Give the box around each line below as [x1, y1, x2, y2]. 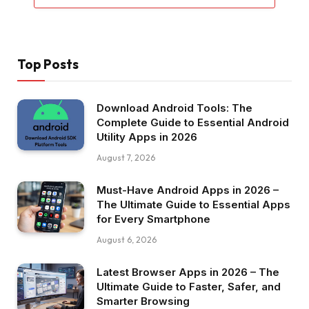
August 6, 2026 [97, 234, 157, 245]
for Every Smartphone [97, 212, 210, 226]
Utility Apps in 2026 [97, 130, 197, 143]
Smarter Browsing [97, 294, 190, 308]
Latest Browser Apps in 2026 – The [97, 265, 279, 279]
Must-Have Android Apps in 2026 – [97, 183, 279, 197]
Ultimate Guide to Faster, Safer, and [97, 279, 281, 293]
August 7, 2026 [97, 152, 155, 163]
